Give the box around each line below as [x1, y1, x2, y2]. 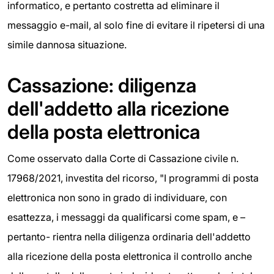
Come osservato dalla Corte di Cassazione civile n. [7, 152, 239, 165]
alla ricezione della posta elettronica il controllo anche [7, 250, 252, 262]
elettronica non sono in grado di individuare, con [7, 191, 227, 204]
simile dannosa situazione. [7, 38, 127, 51]
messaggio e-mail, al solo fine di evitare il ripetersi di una [7, 18, 265, 31]
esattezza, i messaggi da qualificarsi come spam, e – [7, 210, 245, 223]
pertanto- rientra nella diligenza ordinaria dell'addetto [7, 230, 251, 243]
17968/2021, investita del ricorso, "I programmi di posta [7, 171, 259, 184]
